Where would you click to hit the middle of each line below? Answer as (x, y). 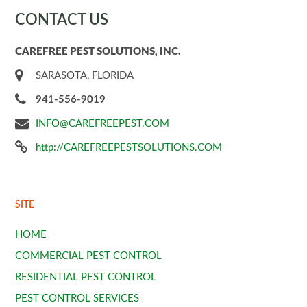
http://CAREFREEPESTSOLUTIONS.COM (129, 148)
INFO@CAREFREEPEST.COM (103, 124)
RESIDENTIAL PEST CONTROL (86, 277)
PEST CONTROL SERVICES (77, 298)
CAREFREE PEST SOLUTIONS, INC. (98, 52)
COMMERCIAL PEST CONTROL (89, 256)
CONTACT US (62, 20)
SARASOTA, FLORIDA (85, 76)
